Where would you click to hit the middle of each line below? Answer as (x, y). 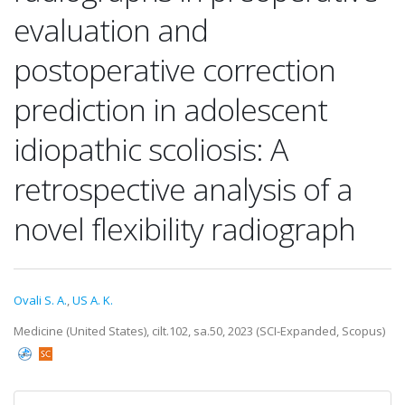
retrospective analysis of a (183, 189)
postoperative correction (174, 70)
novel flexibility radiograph (184, 229)
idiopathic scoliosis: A (151, 149)
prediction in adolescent (170, 109)
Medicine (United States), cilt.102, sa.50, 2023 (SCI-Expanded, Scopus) (199, 331)
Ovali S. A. (40, 300)
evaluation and (111, 30)
